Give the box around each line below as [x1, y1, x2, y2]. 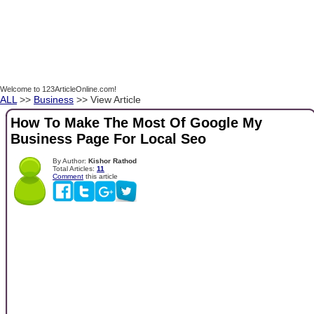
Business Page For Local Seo [11, 131, 206, 147]
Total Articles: [53, 164, 97, 172]
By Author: [53, 156, 88, 165]
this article [83, 172, 118, 180]
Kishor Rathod [88, 156, 137, 165]
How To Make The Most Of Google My [11, 115, 262, 131]
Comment [53, 172, 83, 180]
